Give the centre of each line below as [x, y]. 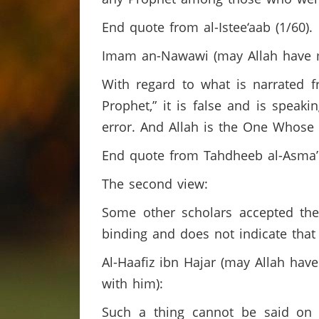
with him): [132, 283]
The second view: [157, 184]
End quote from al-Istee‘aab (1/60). [210, 27]
